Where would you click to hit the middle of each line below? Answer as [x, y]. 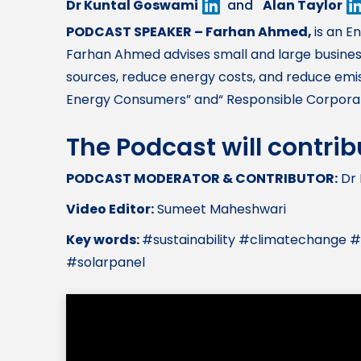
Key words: [104, 240]
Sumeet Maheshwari [220, 210]
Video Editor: [110, 210]
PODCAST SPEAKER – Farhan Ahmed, [190, 32]
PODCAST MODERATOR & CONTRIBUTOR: [202, 179]
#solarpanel [106, 263]
